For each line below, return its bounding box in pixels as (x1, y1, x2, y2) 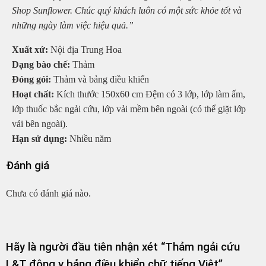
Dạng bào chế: (12, 59, 70, 70)
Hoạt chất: (12, 89, 54, 100)
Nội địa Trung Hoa (48, 45, 122, 55)
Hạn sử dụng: (12, 134, 67, 144)
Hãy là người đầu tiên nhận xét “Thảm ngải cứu (6, 240, 240, 254)
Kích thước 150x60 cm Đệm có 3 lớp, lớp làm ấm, (54, 89, 245, 100)
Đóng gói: (12, 74, 51, 85)
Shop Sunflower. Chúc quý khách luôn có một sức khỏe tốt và (12, 5, 242, 16)
